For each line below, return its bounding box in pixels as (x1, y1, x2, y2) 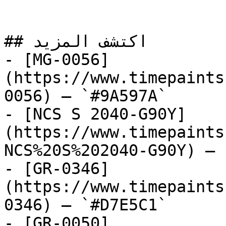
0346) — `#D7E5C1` (4, 196, 167, 214)
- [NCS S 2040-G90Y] (4, 105, 186, 123)
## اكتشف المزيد (4, 32, 33, 50)
